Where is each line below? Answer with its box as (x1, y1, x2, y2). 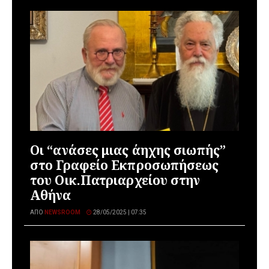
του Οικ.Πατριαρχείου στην (30, 171, 201, 189)
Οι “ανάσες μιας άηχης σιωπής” (30, 141, 226, 159)
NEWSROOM (44, 208, 80, 216)
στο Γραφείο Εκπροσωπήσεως (30, 156, 219, 174)
